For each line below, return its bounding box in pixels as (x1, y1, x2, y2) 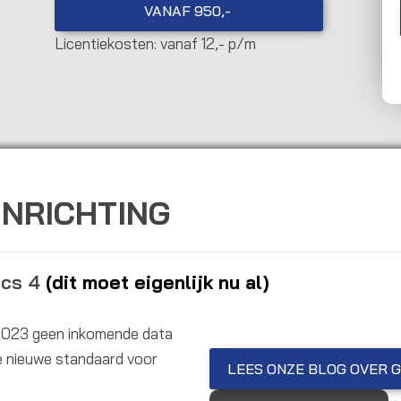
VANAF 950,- (144, 2, 232, 21)
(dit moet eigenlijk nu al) (46, 270, 269, 294)
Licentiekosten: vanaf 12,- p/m (54, 34, 256, 54)
